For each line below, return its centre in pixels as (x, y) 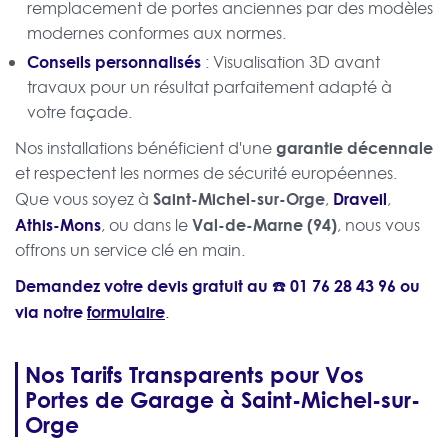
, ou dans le (146, 225)
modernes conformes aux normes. (156, 33)
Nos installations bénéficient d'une (145, 148)
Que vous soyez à (84, 199)
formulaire (126, 312)
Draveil (360, 199)
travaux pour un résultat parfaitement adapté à (209, 87)
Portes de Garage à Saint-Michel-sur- (222, 399)
